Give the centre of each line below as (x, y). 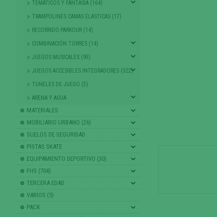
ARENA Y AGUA (49, 98)
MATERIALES (42, 110)
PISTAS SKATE (44, 146)
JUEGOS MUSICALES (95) (61, 57)
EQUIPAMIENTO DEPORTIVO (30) (66, 158)
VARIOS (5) (40, 195)
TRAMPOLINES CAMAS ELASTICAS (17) (77, 16)
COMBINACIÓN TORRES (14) (65, 43)
